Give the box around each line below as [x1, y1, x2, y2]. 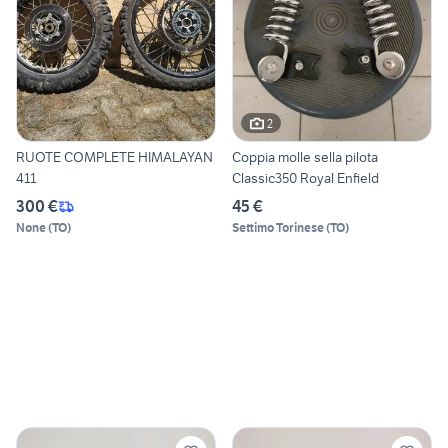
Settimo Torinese [232, 220, 324, 236]
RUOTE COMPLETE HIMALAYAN [16, 148, 213, 167]
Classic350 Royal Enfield [232, 169, 379, 188]
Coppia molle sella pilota [232, 148, 378, 167]
